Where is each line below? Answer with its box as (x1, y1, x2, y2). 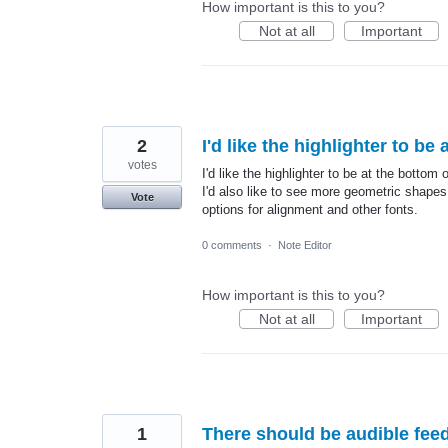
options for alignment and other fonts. (202, 202, 418, 218)
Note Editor (278, 238, 332, 251)
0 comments (202, 238, 262, 251)
